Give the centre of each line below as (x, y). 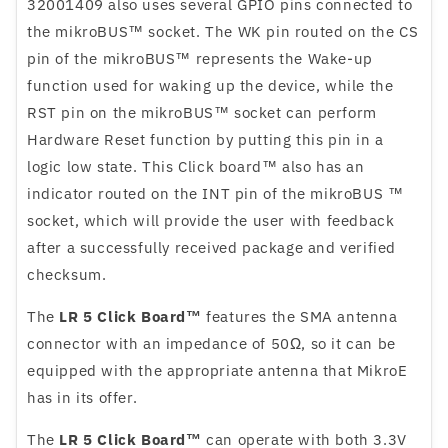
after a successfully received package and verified (212, 248)
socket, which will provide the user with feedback (211, 221)
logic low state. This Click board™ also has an (196, 167)
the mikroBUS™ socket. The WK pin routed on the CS (223, 32)
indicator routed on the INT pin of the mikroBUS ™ (215, 194)
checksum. (67, 275)
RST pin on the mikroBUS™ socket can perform (202, 113)
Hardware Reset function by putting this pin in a (205, 140)
